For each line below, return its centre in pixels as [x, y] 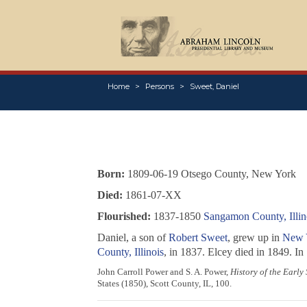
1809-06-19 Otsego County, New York [210, 174]
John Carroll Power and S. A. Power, [163, 272]
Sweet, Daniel [214, 87]
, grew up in [255, 238]
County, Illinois [130, 252]
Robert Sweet [198, 238]
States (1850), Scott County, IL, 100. [164, 284]
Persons [159, 87]
